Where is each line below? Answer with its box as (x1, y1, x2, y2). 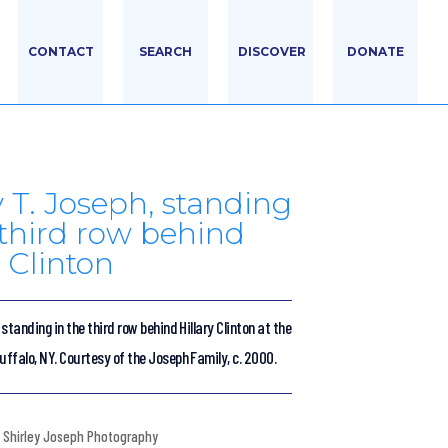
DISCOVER (238, 44, 306, 59)
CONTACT (28, 44, 94, 59)
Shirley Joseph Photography (3, 426, 159, 445)
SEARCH (139, 44, 192, 59)
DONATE (347, 44, 404, 59)
